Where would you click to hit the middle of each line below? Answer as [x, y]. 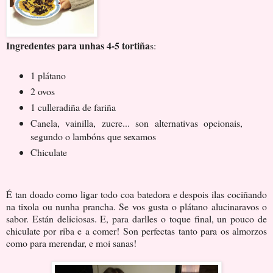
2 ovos [42, 91]
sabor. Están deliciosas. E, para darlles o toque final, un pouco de [136, 218]
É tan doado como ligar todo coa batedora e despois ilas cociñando [136, 194]
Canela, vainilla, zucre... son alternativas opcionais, [136, 123]
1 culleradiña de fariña [73, 107]
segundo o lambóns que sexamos [93, 136]
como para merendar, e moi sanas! [71, 243]
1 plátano [48, 76]
